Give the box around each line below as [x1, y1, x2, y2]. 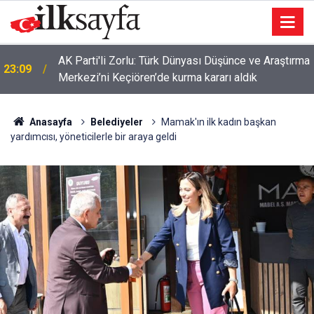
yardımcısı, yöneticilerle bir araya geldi [11, 131, 177, 142]
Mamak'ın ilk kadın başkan [161, 116, 276, 128]
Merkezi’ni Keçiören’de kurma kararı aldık [58, 71, 257, 84]
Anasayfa [27, 116, 72, 128]
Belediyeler [90, 116, 143, 128]
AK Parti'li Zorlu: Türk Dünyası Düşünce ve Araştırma [58, 54, 310, 67]
